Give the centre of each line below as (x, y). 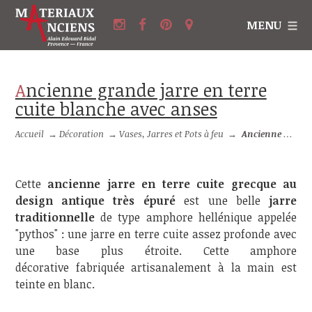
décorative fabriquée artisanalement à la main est (156, 267)
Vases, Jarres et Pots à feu (172, 134)
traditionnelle (55, 217)
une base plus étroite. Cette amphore (156, 251)
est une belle (222, 201)
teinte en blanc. (55, 284)
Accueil (29, 134)
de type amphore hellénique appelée (196, 217)
